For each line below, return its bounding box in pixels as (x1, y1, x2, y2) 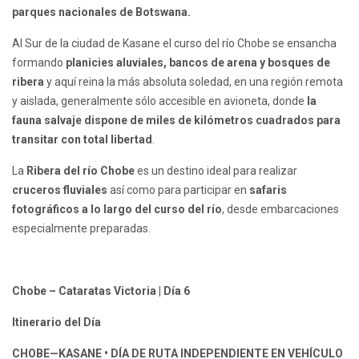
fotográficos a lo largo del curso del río (12, 203, 222, 216)
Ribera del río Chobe (26, 164, 137, 178)
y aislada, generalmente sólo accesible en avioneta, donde (12, 95, 307, 108)
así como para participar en (110, 184, 247, 197)
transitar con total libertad (12, 133, 152, 147)
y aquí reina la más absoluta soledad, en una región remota (46, 75, 343, 89)
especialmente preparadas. (12, 222, 151, 236)
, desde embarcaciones (222, 203, 339, 216)
